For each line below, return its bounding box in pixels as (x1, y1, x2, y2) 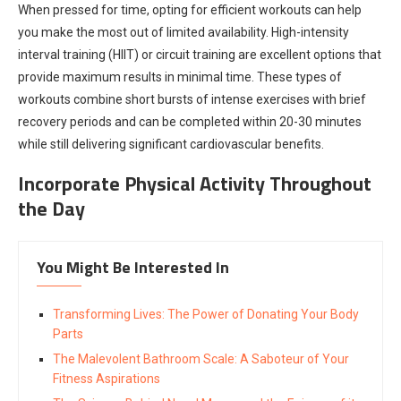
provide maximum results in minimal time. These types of (18, 69, 342, 84)
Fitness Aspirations (53, 371, 160, 386)
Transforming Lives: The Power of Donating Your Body (53, 306, 359, 321)
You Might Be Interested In (37, 254, 229, 279)
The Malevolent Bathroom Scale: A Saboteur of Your (53, 351, 349, 366)
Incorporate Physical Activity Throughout (18, 167, 371, 199)
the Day (18, 192, 85, 224)
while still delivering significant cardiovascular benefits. (18, 136, 324, 151)
